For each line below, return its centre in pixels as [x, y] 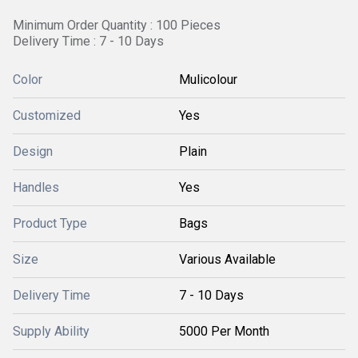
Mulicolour [208, 80]
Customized [47, 115]
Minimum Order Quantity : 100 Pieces [117, 25]
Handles [36, 187]
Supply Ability [51, 331]
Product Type [50, 223]
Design [33, 151]
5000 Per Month [224, 331]
